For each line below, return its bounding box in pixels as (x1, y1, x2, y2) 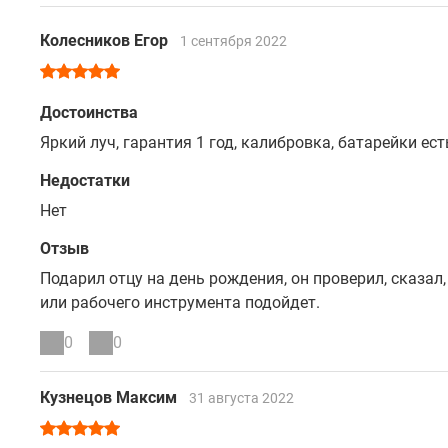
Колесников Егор (40, 31, 172, 50)
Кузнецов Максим (40, 388, 181, 407)
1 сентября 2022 (180, 33, 287, 49)
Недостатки (40, 171, 130, 190)
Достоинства (40, 103, 138, 122)
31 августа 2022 (189, 390, 294, 406)
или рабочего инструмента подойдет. (40, 293, 320, 312)
